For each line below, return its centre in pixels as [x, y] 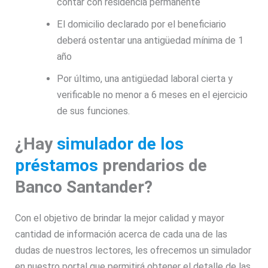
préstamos [57, 166]
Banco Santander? [86, 187]
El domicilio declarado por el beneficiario [141, 24]
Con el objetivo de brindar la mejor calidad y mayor [120, 218]
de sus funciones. [94, 111]
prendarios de [153, 166]
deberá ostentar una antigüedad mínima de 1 [150, 40]
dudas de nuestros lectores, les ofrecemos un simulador [133, 251]
